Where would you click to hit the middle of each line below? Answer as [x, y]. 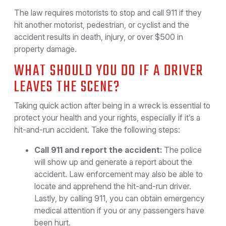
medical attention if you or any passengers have [119, 210]
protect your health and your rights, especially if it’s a [107, 118]
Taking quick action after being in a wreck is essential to [112, 105]
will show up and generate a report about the [113, 162]
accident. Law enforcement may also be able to [119, 174]
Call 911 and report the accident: [98, 150]
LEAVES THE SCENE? [67, 87]
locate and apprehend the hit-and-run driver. [113, 186]
